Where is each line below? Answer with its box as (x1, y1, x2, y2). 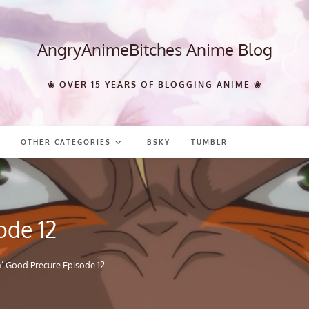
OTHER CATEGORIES (21, 138, 112, 146)
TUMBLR (191, 138, 228, 146)
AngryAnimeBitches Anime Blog (37, 39, 272, 60)
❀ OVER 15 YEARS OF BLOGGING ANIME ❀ (47, 79, 262, 90)
